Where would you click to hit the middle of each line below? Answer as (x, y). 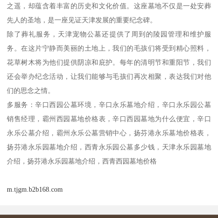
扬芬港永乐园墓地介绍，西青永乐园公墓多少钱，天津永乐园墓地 (109, 147)
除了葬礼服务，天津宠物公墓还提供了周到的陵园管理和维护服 (109, 34)
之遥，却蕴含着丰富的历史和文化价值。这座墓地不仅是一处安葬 (109, 6)
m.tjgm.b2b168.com (35, 190)
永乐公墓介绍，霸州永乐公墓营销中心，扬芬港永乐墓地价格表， (109, 133)
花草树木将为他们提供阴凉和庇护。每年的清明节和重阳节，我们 (109, 63)
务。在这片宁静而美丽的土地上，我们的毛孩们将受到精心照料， (109, 48)
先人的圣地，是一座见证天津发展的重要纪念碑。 (82, 20)
